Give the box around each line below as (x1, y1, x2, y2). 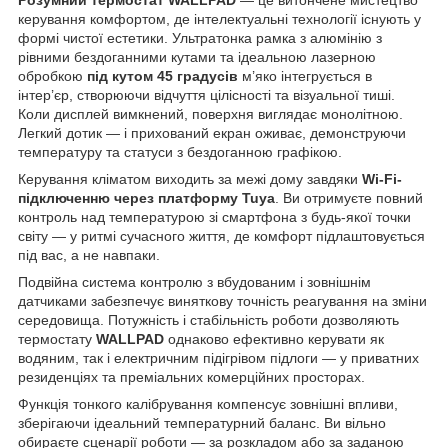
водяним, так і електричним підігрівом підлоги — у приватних (18, 349, 419, 366)
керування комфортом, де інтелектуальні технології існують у (18, 10, 421, 27)
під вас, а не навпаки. (18, 246, 160, 263)
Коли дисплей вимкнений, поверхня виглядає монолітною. (18, 105, 403, 122)
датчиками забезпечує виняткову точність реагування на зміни (18, 292, 427, 309)
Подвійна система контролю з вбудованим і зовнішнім (18, 273, 371, 290)
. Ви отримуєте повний (275, 189, 423, 206)
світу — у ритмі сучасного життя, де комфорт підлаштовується (18, 227, 425, 244)
